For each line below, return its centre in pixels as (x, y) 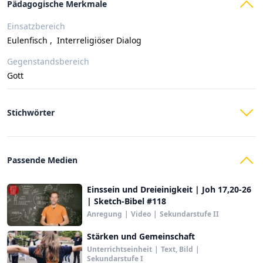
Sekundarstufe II (189, 214)
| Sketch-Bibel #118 (127, 201)
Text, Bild (177, 249)
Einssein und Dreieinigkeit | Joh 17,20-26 (169, 189)
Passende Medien (42, 160)
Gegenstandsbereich (48, 61)
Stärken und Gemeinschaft (141, 236)
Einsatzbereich (36, 26)
